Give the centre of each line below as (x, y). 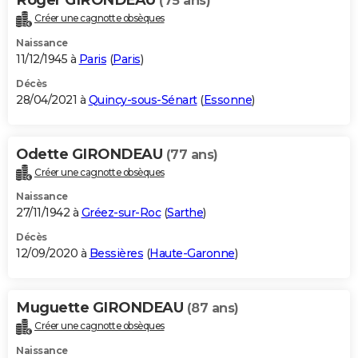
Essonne (227, 99)
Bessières (116, 254)
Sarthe (185, 213)
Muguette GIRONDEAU (101, 308)
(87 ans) (213, 308)
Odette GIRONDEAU (91, 154)
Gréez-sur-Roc (121, 213)
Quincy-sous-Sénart (143, 99)
